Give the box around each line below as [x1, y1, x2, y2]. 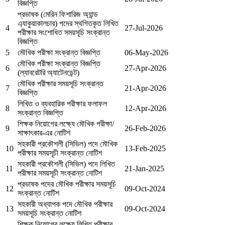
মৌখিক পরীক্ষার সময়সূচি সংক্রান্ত [18, 79, 103, 88]
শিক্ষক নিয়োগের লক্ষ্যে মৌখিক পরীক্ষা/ [18, 119, 114, 128]
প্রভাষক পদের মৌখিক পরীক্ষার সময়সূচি [18, 179, 116, 188]
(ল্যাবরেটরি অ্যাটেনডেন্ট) [18, 68, 79, 77]
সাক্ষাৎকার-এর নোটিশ [18, 128, 70, 137]
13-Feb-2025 [125, 144, 166, 153]
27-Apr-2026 [125, 63, 166, 72]
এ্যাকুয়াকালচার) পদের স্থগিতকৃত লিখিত [18, 19, 119, 28]
